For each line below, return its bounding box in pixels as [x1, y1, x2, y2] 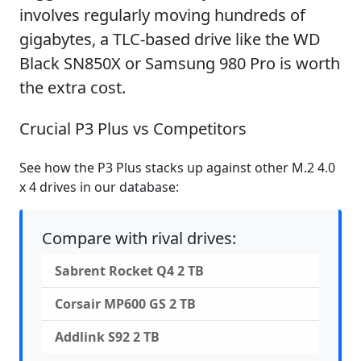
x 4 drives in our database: [19, 177, 179, 196]
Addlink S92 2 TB [55, 327, 160, 346]
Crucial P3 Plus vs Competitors [19, 117, 247, 139]
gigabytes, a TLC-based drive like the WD [19, 27, 321, 50]
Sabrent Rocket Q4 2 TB [55, 261, 204, 280]
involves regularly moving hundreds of [19, 3, 305, 26]
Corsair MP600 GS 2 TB [55, 294, 196, 313]
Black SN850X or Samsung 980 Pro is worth [19, 52, 340, 74]
